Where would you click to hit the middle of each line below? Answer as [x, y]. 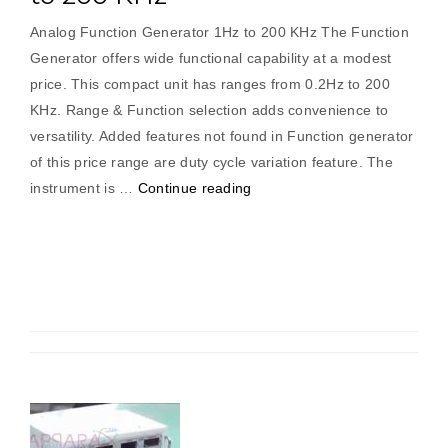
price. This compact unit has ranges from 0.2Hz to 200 [210, 84]
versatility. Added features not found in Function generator [222, 136]
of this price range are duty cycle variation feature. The [212, 162]
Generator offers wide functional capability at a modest [211, 58]
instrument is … [84, 188]
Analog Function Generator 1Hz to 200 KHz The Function [219, 32]
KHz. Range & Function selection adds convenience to [209, 110]
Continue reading [194, 188]
